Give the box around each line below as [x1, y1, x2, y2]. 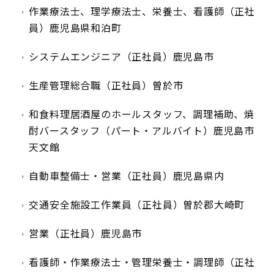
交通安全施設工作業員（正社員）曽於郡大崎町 [29, 199, 245, 211]
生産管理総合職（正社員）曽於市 [29, 80, 183, 92]
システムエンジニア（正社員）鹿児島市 [29, 51, 214, 63]
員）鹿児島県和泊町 [29, 22, 122, 34]
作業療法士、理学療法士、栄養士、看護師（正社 [29, 6, 255, 18]
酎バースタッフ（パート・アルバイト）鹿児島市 [29, 125, 254, 137]
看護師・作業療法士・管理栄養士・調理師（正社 [29, 256, 255, 268]
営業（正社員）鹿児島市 [29, 228, 143, 240]
